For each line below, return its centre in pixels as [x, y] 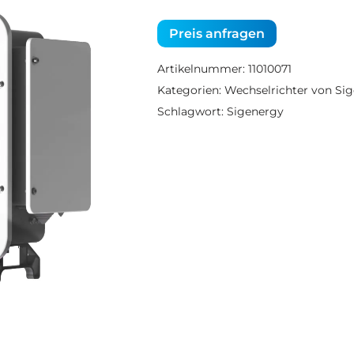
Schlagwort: [192, 111]
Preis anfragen [217, 34]
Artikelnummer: [202, 69]
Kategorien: [190, 90]
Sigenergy [255, 111]
